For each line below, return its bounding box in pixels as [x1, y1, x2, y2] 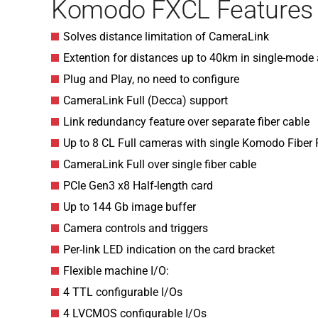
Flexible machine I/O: [63, 264, 169, 278]
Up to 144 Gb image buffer [63, 200, 196, 214]
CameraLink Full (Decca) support [63, 94, 228, 107]
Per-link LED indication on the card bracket [63, 243, 275, 256]
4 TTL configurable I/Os [63, 285, 182, 299]
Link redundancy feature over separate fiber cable [63, 115, 309, 128]
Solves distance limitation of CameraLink [63, 30, 269, 43]
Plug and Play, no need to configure [63, 72, 239, 86]
